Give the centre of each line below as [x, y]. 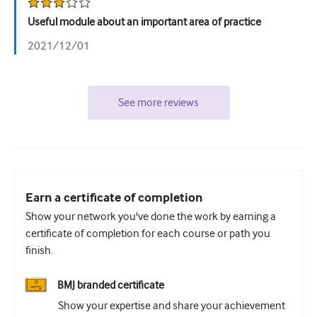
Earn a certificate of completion [114, 198]
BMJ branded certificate [111, 285]
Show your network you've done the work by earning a [151, 217]
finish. [39, 250]
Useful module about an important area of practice [144, 22]
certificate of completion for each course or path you [148, 234]
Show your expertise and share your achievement [172, 306]
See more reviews [158, 103]
